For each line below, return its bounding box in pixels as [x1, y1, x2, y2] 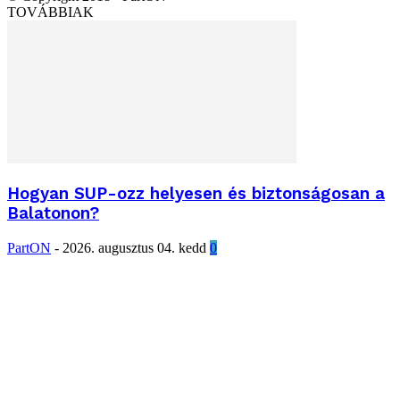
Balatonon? [7, 203, 99, 223]
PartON [7, 239, 51, 255]
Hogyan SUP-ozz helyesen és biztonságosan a [7, 183, 385, 204]
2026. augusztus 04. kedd [62, 239, 206, 255]
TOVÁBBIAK [7, 4, 94, 21]
